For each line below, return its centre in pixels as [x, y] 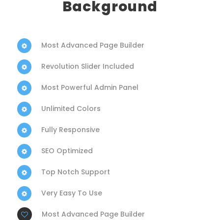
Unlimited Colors [71, 108]
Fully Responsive [70, 129]
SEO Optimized [67, 151]
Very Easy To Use [72, 193]
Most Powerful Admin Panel [90, 87]
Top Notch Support [76, 172]
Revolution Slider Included [88, 66]
